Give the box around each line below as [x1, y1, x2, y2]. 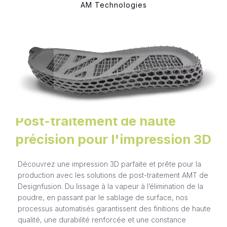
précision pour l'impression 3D [15, 131, 211, 147]
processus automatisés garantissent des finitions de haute [18, 204, 211, 213]
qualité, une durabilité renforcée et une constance [18, 215, 186, 224]
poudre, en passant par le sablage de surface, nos [18, 193, 188, 202]
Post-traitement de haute [15, 112, 176, 129]
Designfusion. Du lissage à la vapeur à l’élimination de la [18, 181, 203, 191]
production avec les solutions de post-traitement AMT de [18, 170, 208, 179]
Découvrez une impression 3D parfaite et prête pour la [18, 159, 201, 168]
